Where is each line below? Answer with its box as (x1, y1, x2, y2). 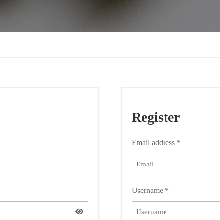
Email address (132, 138, 177, 147)
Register (132, 110, 180, 125)
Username (132, 186, 165, 194)
